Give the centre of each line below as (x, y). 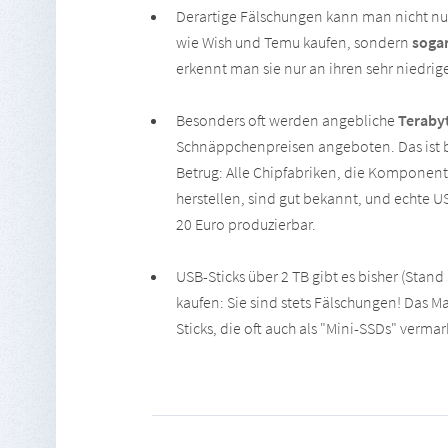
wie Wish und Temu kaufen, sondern (294, 42)
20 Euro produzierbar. (246, 224)
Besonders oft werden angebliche (287, 120)
